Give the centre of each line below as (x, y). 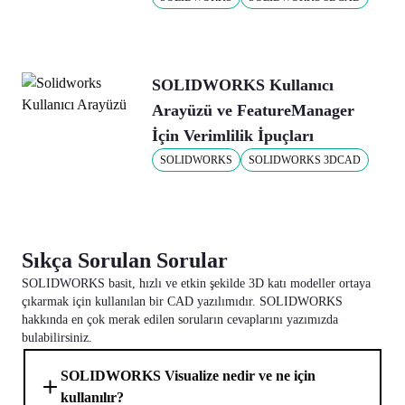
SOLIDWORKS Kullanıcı (243, 85)
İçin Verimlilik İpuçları (233, 136)
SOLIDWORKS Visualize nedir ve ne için (188, 376)
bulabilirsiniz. (57, 338)
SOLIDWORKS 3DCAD (305, 160)
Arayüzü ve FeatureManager (253, 110)
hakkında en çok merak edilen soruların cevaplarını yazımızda (180, 320)
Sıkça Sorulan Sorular (125, 260)
